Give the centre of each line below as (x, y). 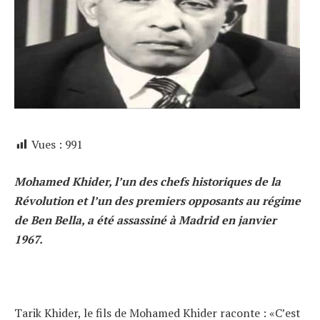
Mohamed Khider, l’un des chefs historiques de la (147, 181)
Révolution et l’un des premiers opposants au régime (157, 200)
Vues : (47, 144)
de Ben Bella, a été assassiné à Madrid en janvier (145, 220)
